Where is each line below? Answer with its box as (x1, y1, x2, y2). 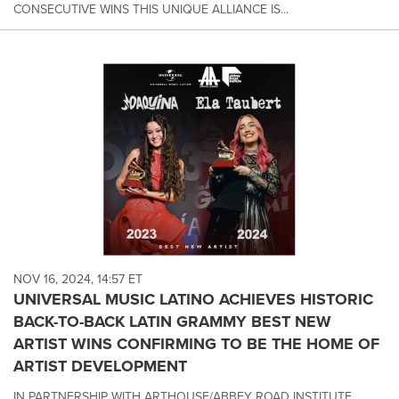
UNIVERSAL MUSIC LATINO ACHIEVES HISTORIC (13, 288, 373, 312)
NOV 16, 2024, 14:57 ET (13, 270, 142, 289)
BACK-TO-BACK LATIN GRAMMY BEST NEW (13, 310, 331, 334)
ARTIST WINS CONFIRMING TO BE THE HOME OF (13, 332, 379, 356)
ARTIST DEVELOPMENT (13, 354, 187, 379)
